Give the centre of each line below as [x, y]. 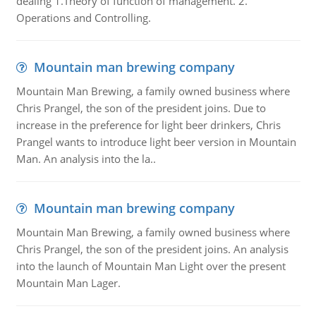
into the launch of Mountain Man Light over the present [151, 266]
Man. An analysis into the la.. [86, 159]
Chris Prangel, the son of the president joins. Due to [141, 108]
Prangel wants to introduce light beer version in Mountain [156, 142]
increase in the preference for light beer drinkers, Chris [148, 125]
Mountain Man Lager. [68, 283]
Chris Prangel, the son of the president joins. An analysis [152, 249]
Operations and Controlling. [83, 18]
